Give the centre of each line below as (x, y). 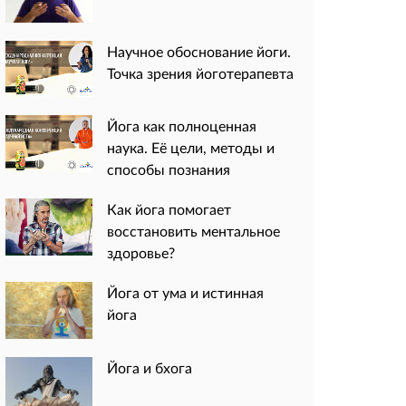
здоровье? (141, 253)
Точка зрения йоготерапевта (200, 72)
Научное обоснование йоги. (199, 51)
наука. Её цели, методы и (191, 148)
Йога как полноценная (182, 126)
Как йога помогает (169, 209)
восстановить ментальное (193, 231)
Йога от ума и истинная (185, 293)
